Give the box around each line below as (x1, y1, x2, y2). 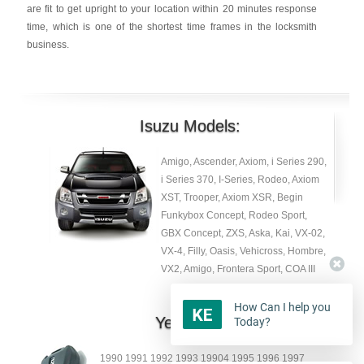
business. (26, 39, 69, 50)
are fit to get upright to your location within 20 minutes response (26, 3, 318, 15)
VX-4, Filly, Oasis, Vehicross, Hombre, (160, 245, 326, 257)
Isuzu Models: (140, 117, 241, 135)
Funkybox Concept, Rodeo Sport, (160, 210, 307, 221)
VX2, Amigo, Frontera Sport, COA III (160, 263, 315, 275)
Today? (234, 315, 271, 328)
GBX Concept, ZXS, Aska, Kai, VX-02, (160, 227, 325, 239)
